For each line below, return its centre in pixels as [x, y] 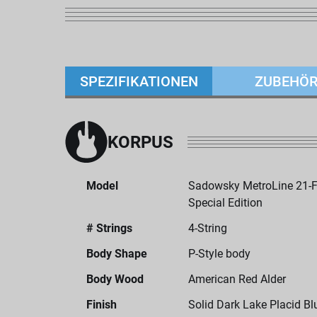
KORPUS [140, 142]
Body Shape [117, 254]
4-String [208, 228]
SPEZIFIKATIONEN [139, 81]
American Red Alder [237, 279]
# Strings [109, 228]
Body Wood [115, 279]
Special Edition [225, 203]
